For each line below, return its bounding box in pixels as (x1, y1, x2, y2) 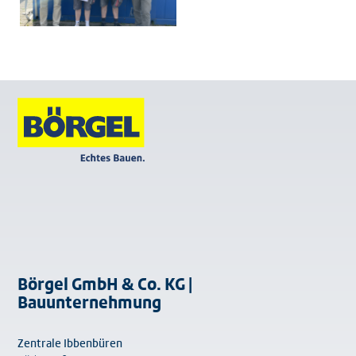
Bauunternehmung (17, 294, 162, 312)
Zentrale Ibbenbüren (17, 339, 123, 350)
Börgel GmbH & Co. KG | (17, 276, 193, 294)
